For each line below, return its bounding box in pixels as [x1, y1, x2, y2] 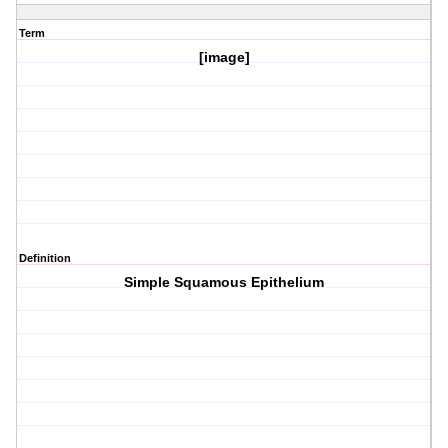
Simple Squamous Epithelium [124, 274, 325, 291]
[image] [198, 49, 250, 66]
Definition [19, 252, 71, 265]
